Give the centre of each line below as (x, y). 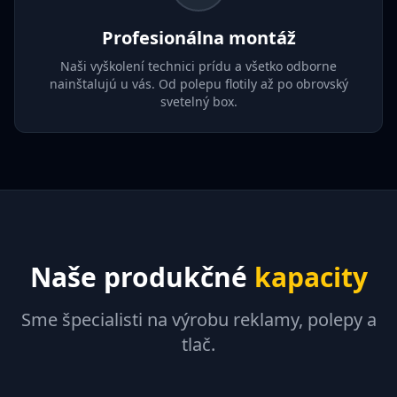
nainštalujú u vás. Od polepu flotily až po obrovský (198, 84)
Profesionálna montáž (198, 38)
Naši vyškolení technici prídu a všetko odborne (198, 66)
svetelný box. (198, 101)
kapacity (311, 277)
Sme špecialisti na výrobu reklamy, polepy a (198, 319)
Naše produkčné (142, 277)
